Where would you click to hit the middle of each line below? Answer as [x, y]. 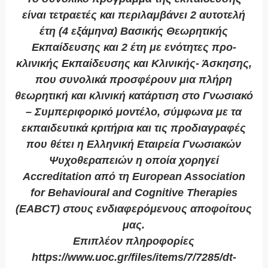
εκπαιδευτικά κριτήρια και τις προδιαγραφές [134, 128]
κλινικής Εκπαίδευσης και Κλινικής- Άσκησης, [134, 64]
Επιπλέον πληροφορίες [134, 241]
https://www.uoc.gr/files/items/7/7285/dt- [134, 258]
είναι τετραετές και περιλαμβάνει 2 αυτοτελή [134, 15]
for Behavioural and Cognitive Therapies [134, 193]
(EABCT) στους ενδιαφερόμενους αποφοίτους [134, 209]
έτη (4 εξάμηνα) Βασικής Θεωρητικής [134, 31]
